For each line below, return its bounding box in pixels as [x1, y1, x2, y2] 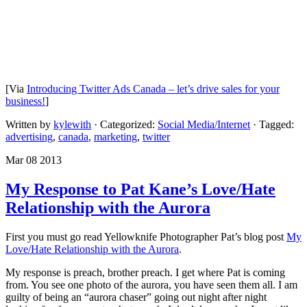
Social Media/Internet [158, 118, 250, 130]
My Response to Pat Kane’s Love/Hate [5, 180, 275, 198]
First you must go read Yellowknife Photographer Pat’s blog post [5, 230, 286, 243]
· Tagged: [253, 118, 294, 130]
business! [5, 95, 45, 107]
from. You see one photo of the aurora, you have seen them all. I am [5, 278, 297, 291]
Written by [5, 118, 53, 130]
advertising [5, 130, 53, 143]
